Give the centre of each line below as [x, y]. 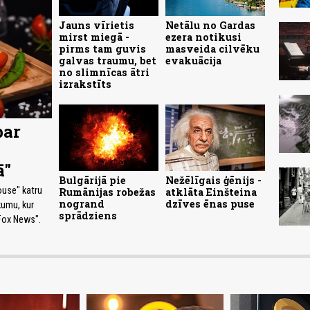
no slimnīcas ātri [104, 73]
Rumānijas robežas [108, 192]
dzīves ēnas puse [210, 204]
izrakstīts [85, 84]
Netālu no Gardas [211, 26]
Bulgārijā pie [93, 181]
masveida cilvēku [213, 49]
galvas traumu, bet [108, 61]
